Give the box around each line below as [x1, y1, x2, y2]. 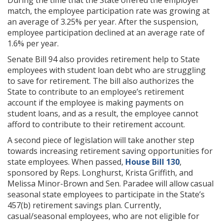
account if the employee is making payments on [7, 97, 184, 109]
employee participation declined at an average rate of [7, 27, 205, 38]
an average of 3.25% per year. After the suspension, [7, 16, 198, 28]
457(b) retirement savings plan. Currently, [7, 200, 161, 211]
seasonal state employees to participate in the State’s [7, 189, 205, 200]
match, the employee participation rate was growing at [7, 5, 210, 17]
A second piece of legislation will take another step [7, 135, 194, 146]
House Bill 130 [125, 156, 180, 168]
